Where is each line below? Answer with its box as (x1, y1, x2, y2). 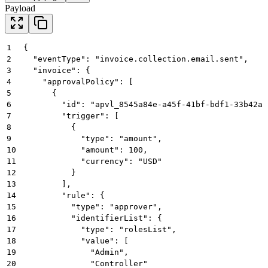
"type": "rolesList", (23, 224, 176, 234)
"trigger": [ (23, 111, 119, 120)
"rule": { (23, 190, 105, 200)
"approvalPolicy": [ (23, 77, 133, 86)
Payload (5, 2, 35, 13)
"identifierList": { (23, 213, 162, 223)
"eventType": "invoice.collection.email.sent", (23, 54, 248, 63)
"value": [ (23, 236, 129, 245)
